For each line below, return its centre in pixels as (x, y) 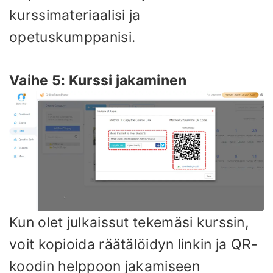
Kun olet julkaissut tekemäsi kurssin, (129, 222)
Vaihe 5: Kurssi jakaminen (98, 80)
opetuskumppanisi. (73, 37)
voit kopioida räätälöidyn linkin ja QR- (134, 244)
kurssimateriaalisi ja (75, 16)
